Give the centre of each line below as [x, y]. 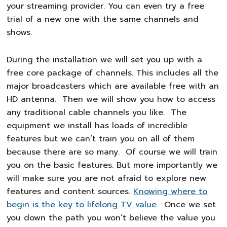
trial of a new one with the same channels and [103, 19]
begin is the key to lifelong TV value [82, 205]
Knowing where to [171, 192]
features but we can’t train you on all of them [101, 139]
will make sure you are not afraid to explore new [107, 178]
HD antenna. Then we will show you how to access [111, 99]
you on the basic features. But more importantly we [112, 165]
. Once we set [186, 205]
